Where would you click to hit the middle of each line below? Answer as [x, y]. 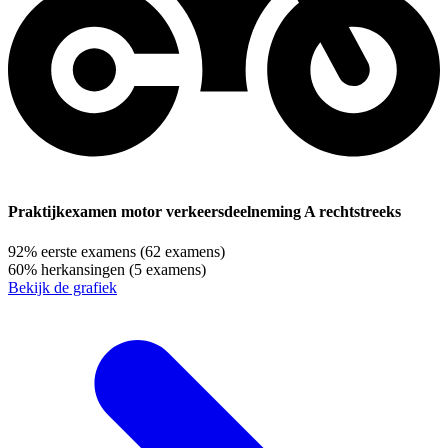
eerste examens [88, 251]
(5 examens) [167, 269]
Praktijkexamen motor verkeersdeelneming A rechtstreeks [204, 212]
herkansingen [83, 269]
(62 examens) [182, 251]
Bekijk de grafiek [62, 287]
